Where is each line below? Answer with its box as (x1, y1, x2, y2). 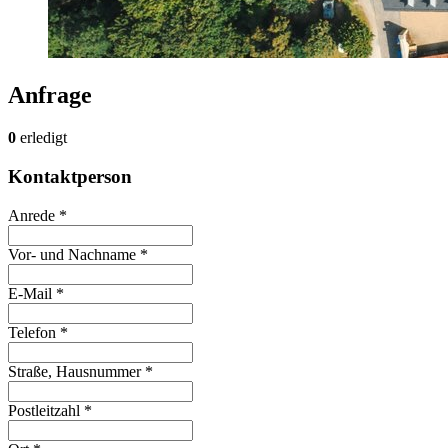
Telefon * (8, 323, 68, 341)
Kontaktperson (8, 166, 132, 187)
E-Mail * (8, 284, 64, 302)
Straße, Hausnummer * (8, 362, 153, 380)
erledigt (16, 129, 67, 147)
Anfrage (8, 82, 92, 109)
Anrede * (8, 206, 67, 224)
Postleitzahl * (8, 401, 92, 419)
